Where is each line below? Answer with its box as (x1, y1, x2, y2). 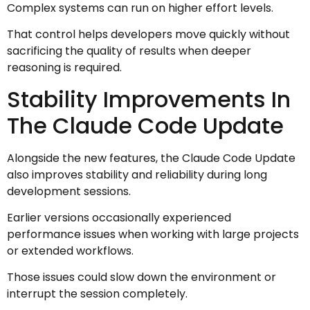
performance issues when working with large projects (7, 226, 299, 242)
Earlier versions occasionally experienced (7, 209, 231, 226)
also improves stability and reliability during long (7, 166, 267, 183)
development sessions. (7, 183, 131, 199)
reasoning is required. (7, 60, 122, 76)
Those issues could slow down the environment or (7, 269, 276, 286)
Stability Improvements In (7, 83, 291, 115)
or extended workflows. (7, 242, 134, 259)
